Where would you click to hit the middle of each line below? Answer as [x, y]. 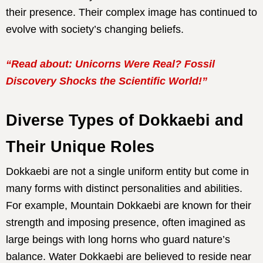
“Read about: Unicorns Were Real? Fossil [110, 64]
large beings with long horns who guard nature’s [118, 240]
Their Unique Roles [80, 147]
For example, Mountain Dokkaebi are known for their [129, 205]
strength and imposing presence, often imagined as [126, 222]
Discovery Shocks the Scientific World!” [107, 81]
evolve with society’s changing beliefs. [95, 29]
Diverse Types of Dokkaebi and [125, 120]
